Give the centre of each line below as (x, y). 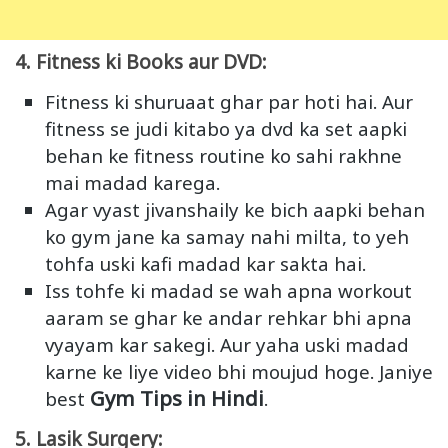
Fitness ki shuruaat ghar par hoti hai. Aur (229, 102)
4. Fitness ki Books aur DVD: (141, 62)
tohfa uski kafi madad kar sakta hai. (205, 264)
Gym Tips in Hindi (177, 398)
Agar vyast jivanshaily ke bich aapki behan (235, 210)
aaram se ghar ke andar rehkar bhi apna (228, 318)
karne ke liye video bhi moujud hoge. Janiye (239, 372)
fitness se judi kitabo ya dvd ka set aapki (226, 129)
